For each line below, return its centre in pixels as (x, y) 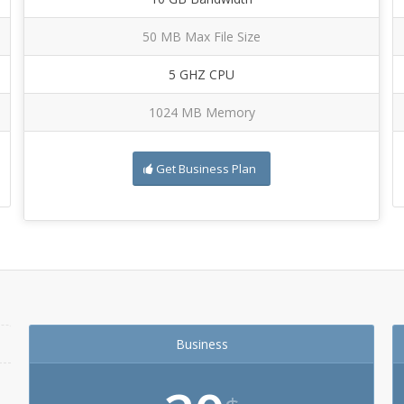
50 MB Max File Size (202, 37)
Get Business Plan (206, 169)
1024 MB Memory (202, 112)
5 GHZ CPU (202, 74)
